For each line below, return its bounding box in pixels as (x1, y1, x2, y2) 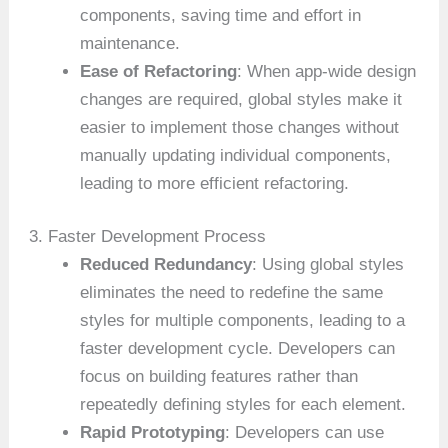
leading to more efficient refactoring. (80, 173, 350, 193)
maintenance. (80, 33, 181, 53)
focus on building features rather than (80, 367, 359, 387)
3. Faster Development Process (29, 227, 267, 247)
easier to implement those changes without (80, 117, 400, 137)
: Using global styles (252, 255, 405, 275)
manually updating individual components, (80, 145, 392, 165)
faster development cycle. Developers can (80, 339, 396, 359)
